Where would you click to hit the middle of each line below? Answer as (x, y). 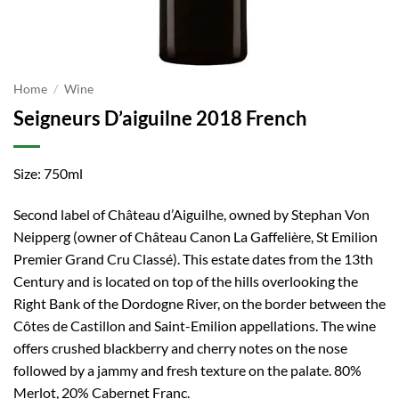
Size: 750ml (48, 173)
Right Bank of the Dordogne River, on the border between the (199, 303)
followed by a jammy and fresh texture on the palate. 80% (187, 370)
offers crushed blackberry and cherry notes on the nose (180, 347)
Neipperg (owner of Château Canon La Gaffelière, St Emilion (195, 236)
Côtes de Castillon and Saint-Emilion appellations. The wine (195, 325)
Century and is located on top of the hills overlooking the (186, 281)
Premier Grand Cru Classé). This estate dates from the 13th (193, 258)
